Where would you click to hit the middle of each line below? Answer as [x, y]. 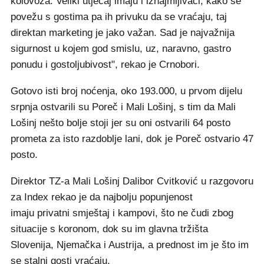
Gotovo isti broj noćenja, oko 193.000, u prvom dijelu [126, 91]
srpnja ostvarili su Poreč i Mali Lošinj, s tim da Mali [123, 107]
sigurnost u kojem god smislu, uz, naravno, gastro [121, 49]
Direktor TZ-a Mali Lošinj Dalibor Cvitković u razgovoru [132, 181]
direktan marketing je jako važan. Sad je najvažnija [123, 33]
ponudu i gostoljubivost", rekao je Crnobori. [105, 65]
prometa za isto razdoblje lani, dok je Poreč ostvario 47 [132, 139]
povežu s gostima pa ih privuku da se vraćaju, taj [119, 17]
